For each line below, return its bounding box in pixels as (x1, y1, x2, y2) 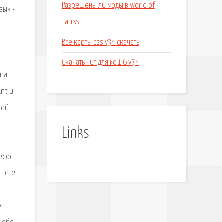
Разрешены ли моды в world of (61, 1, 155, 10)
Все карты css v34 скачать (61, 38, 139, 47)
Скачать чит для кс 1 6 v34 (61, 58, 139, 67)
